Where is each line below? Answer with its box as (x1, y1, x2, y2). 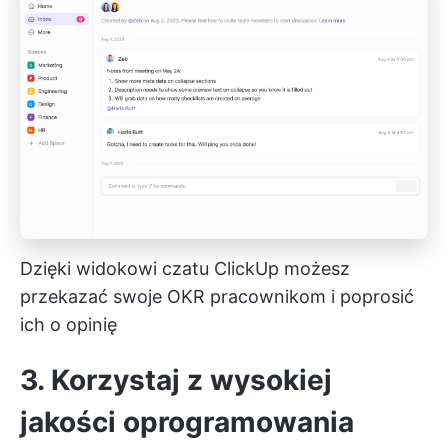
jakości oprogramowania (20, 404, 354, 439)
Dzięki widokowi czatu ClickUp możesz (20, 257, 350, 279)
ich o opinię (20, 313, 117, 335)
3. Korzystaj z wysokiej (20, 362, 332, 397)
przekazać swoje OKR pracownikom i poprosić (20, 285, 414, 307)
